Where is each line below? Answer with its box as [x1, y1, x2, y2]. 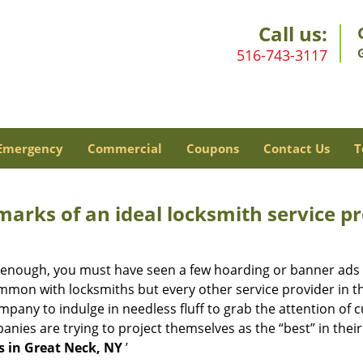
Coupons [186, 140, 239, 156]
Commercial [87, 140, 162, 156]
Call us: [258, 20, 327, 47]
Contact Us [263, 140, 330, 156]
